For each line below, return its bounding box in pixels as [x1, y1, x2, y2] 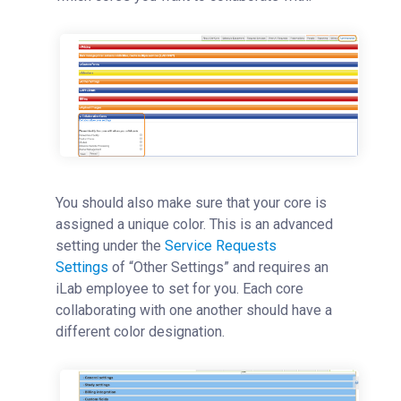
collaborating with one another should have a [55, 301, 332, 319]
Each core [239, 279, 303, 297]
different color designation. [55, 322, 225, 340]
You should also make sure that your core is [55, 193, 327, 211]
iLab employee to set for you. [55, 279, 239, 297]
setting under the [55, 236, 165, 254]
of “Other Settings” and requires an [112, 258, 328, 276]
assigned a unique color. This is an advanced [55, 215, 333, 233]
